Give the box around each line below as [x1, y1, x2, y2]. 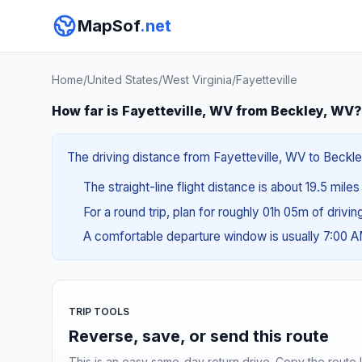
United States [87, 73, 158, 86]
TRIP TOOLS [69, 305, 129, 318]
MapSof [78, 16, 140, 36]
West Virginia [162, 73, 232, 86]
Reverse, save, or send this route [69, 326, 329, 346]
